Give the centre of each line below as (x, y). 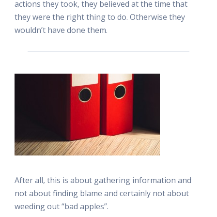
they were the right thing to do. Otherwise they (100, 17)
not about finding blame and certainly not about (102, 193)
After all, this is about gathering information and (103, 180)
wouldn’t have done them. (61, 30)
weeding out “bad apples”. (62, 206)
